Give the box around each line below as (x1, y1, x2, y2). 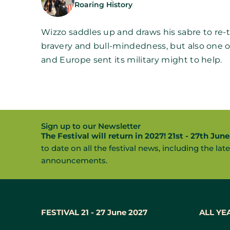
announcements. (41, 156, 107, 165)
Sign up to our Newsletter (41, 121, 141, 131)
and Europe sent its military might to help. (41, 55, 222, 65)
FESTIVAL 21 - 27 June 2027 (41, 207, 147, 217)
